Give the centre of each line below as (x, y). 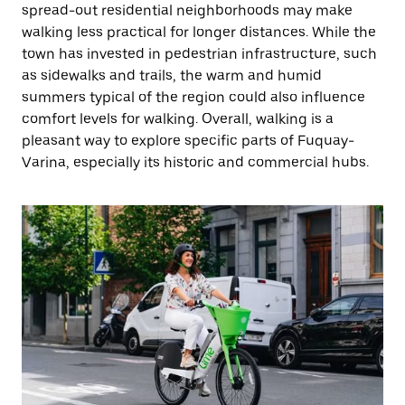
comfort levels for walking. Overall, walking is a (178, 119)
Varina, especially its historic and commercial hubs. (195, 162)
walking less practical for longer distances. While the (199, 32)
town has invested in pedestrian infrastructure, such (199, 54)
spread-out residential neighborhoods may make (187, 10)
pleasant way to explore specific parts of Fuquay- (188, 141)
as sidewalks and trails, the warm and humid (172, 75)
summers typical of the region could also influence (193, 97)
